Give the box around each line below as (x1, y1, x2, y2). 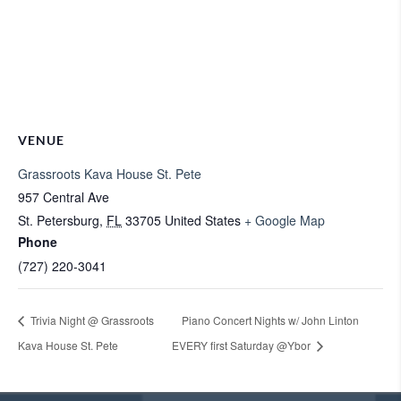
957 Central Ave (18, 188, 109, 206)
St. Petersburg (18, 211, 99, 229)
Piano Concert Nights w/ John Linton (182, 312, 360, 328)
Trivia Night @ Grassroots (28, 312, 154, 328)
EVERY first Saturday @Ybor (172, 337, 314, 353)
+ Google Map (244, 211, 325, 229)
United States (165, 211, 241, 229)
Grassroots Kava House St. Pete (18, 165, 201, 183)
